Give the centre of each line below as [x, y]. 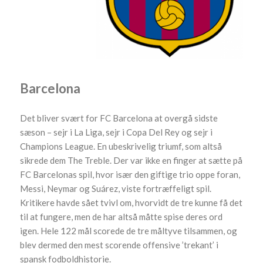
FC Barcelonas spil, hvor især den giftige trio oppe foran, [130, 174]
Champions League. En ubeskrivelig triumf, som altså [121, 146]
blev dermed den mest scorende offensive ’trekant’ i [119, 245]
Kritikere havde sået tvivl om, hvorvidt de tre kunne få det [131, 202]
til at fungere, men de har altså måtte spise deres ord [122, 216]
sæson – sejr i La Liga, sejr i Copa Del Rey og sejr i [117, 132]
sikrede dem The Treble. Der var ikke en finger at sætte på [131, 160]
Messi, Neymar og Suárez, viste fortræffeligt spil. [116, 188]
